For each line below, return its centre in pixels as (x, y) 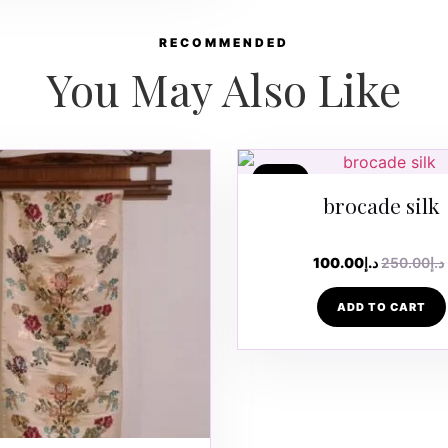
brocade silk (382, 205)
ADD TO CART (382, 306)
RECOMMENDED (224, 42)
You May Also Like (224, 88)
